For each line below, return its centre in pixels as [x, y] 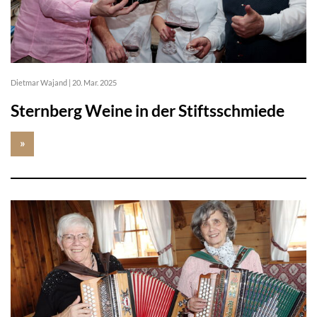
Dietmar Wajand [40, 83]
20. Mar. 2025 [94, 83]
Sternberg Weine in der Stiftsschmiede [148, 111]
